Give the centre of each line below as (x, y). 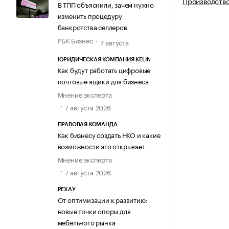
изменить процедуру (90, 16)
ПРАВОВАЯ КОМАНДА (87, 124)
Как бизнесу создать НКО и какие (109, 134)
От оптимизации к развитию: (102, 200)
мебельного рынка (86, 222)
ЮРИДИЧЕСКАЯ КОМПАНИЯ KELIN (104, 59)
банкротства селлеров (92, 27)
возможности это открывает (101, 145)
